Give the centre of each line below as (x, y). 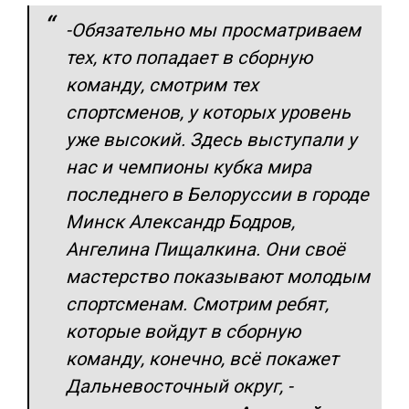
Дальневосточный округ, (174, 386)
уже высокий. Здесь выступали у (211, 139)
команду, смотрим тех (162, 84)
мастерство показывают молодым (218, 276)
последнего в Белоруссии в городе (217, 194)
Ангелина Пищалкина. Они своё (205, 249)
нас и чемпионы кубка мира (189, 167)
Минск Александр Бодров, (180, 221)
